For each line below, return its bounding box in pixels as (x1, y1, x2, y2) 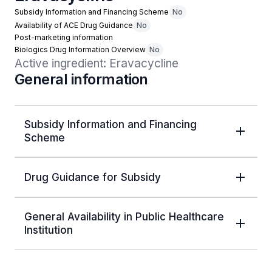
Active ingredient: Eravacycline (15, 56, 178, 70)
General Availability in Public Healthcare (24, 211, 224, 223)
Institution (24, 224, 73, 236)
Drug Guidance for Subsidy (24, 171, 161, 183)
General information (15, 70, 148, 88)
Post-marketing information (15, 33, 113, 42)
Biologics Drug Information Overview (15, 45, 146, 54)
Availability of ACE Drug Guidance (15, 21, 133, 30)
